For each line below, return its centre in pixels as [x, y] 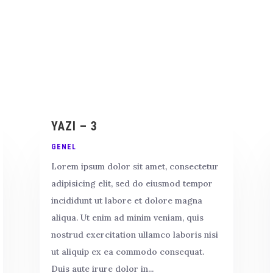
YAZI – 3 [74, 126]
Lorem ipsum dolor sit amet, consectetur [135, 166]
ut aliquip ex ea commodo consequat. [127, 251]
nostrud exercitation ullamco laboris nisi [134, 234]
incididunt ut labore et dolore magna [126, 200]
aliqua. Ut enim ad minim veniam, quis [127, 217]
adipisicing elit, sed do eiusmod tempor [132, 183]
